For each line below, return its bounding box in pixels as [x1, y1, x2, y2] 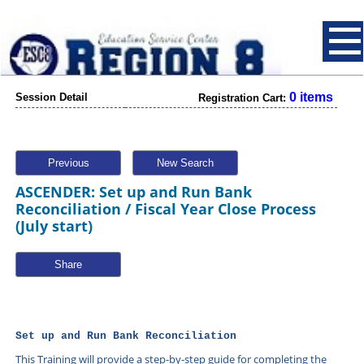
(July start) [15, 216, 93, 236]
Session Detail [15, 91, 88, 103]
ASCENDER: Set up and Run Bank [15, 182, 252, 201]
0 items [289, 90, 333, 104]
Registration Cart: [198, 92, 289, 104]
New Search [157, 157, 214, 169]
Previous [47, 157, 89, 169]
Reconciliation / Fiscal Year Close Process [15, 199, 316, 219]
